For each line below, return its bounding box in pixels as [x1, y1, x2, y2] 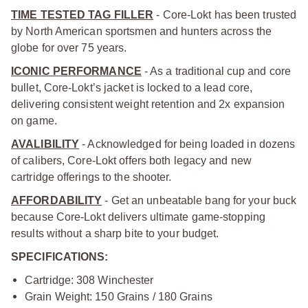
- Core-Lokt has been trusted [153, 8, 297, 21]
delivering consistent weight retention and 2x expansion [11, 98, 285, 110]
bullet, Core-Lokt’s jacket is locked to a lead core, [11, 81, 253, 93]
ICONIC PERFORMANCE [11, 65, 142, 77]
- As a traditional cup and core [141, 65, 291, 77]
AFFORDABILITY [11, 194, 102, 206]
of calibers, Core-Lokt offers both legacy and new [11, 154, 252, 166]
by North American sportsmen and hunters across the [11, 25, 272, 37]
